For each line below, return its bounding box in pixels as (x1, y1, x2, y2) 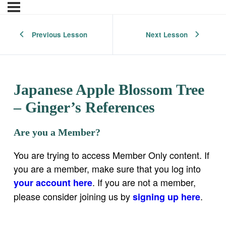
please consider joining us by (14, 190, 133, 203)
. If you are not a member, (92, 176, 196, 189)
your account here (14, 176, 92, 190)
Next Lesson (145, 29, 188, 39)
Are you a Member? (14, 127, 100, 138)
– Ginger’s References (14, 99, 155, 116)
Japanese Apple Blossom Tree (14, 82, 204, 98)
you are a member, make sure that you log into (14, 162, 201, 176)
